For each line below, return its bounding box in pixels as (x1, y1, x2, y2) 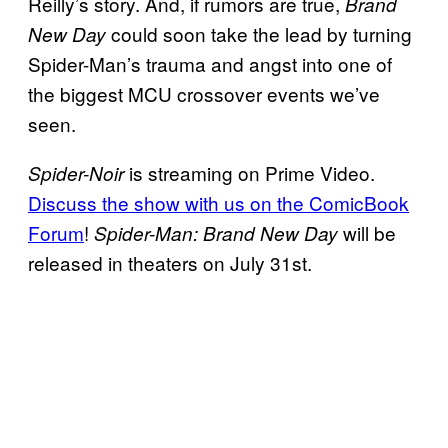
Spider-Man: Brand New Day (94, 219, 343, 246)
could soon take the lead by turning (106, 19, 412, 47)
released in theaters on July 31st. (28, 248, 312, 276)
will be (343, 218, 396, 246)
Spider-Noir (28, 159, 129, 186)
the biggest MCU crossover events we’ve (28, 79, 380, 107)
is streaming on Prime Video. (129, 158, 375, 186)
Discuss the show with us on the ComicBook (28, 188, 409, 216)
